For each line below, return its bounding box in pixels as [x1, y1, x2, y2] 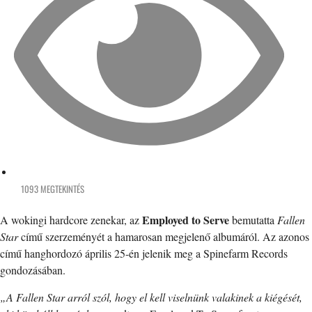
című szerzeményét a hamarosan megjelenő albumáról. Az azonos [18, 228, 309, 244]
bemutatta [229, 212, 277, 227]
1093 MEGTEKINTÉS [21, 181, 84, 196]
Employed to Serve [142, 211, 229, 228]
